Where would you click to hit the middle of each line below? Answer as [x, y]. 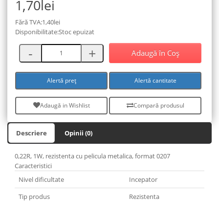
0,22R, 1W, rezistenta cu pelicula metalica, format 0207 [92, 156]
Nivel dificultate [41, 179]
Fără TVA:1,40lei [38, 22]
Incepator [143, 179]
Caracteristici [33, 165]
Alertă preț [61, 81]
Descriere [32, 133]
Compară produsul [159, 106]
